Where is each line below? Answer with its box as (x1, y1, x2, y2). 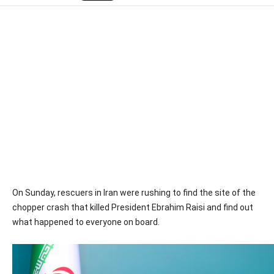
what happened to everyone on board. (12, 217, 160, 227)
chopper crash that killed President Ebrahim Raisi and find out (12, 202, 253, 212)
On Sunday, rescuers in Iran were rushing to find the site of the (12, 188, 256, 198)
